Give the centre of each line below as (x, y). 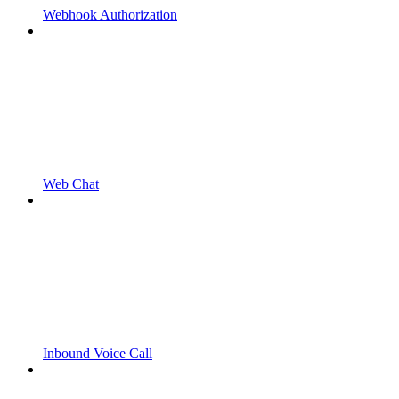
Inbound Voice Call (98, 353)
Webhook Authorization (110, 14)
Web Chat (71, 183)
